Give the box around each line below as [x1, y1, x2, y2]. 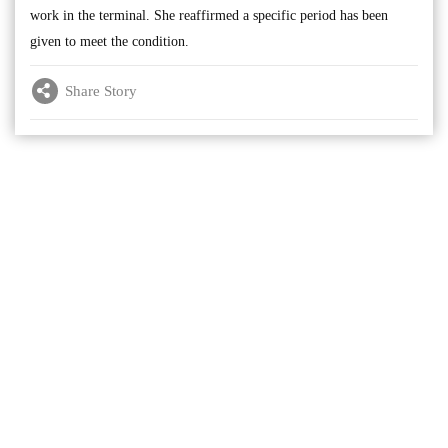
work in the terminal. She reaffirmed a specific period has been [30, 8, 388, 23]
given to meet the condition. [30, 34, 189, 49]
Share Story [65, 82, 137, 99]
